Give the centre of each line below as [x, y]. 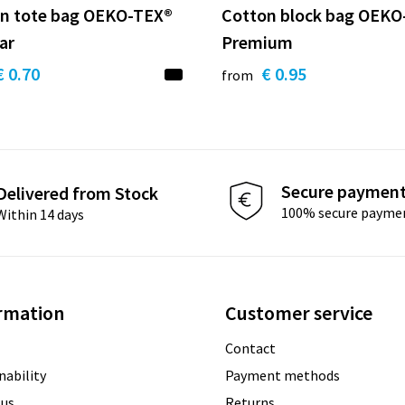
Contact [250, 348]
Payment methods [282, 375]
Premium [257, 42]
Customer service [298, 312]
